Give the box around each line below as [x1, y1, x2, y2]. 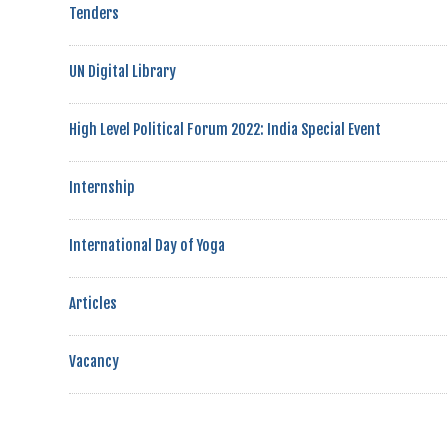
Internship [69, 178, 135, 197]
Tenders [69, 4, 119, 23]
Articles [69, 294, 117, 313]
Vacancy [69, 352, 119, 371]
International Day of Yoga [69, 236, 225, 255]
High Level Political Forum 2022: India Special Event [69, 120, 381, 139]
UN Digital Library [69, 62, 176, 81]
